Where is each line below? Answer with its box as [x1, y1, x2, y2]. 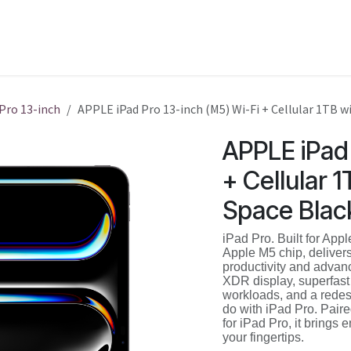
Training [124, 30, 170, 45]
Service [60, 30, 99, 45]
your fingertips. [223, 331, 304, 344]
